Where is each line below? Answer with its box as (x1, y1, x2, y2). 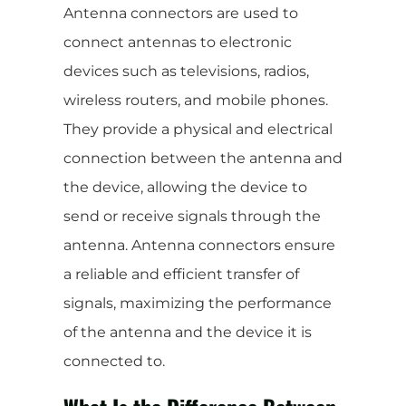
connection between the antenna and (63, 149, 343, 167)
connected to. (63, 352, 165, 370)
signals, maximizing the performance (63, 294, 332, 312)
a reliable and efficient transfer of (63, 265, 299, 283)
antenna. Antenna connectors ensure (63, 236, 335, 254)
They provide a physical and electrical (63, 120, 333, 138)
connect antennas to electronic (63, 33, 292, 51)
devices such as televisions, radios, (63, 62, 309, 80)
